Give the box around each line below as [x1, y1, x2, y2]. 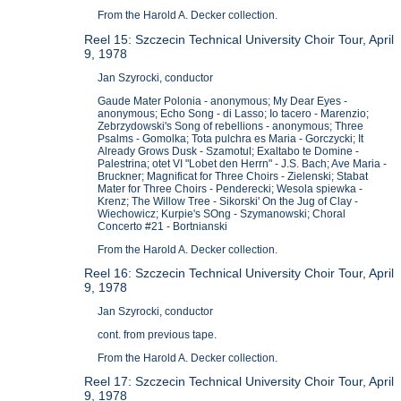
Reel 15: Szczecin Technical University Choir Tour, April [84, 32, 395, 47]
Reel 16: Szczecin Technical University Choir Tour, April [84, 266, 395, 281]
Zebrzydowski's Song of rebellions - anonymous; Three [98, 119, 364, 132]
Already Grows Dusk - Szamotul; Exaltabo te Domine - [98, 144, 360, 158]
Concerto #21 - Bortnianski [98, 219, 228, 233]
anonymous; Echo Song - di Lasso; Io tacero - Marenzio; [98, 107, 370, 120]
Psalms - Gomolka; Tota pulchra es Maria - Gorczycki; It [98, 132, 364, 145]
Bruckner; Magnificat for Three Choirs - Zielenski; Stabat [98, 169, 369, 183]
